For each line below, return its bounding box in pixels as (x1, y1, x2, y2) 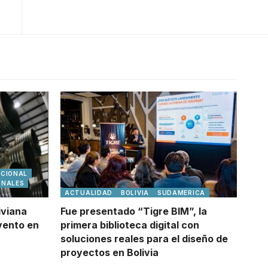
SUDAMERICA (157, 189, 205, 196)
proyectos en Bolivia (60, 246, 159, 258)
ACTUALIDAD (65, 189, 112, 196)
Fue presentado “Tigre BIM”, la (60, 205, 207, 217)
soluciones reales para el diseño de (60, 233, 228, 245)
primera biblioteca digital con (60, 219, 199, 231)
